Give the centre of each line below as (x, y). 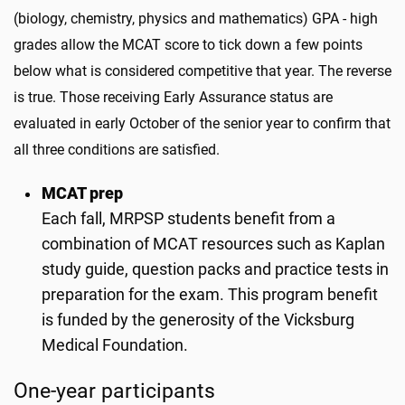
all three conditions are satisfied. (117, 150)
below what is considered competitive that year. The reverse (202, 71)
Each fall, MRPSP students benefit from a (189, 219)
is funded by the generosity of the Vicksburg (198, 320)
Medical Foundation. (115, 345)
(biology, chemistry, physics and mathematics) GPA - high (196, 19)
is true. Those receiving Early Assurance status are (173, 97)
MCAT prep (83, 193)
